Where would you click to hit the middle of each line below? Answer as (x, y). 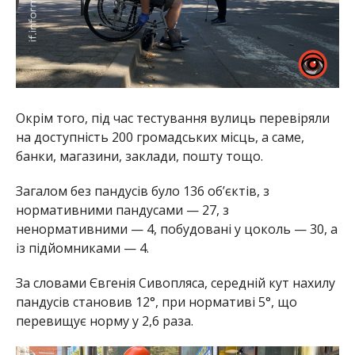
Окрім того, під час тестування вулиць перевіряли (172, 118)
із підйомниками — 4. (82, 248)
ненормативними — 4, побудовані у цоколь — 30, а (176, 229)
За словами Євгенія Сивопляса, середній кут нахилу (175, 282)
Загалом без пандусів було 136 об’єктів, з (142, 191)
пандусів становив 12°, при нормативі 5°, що (156, 302)
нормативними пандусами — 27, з (122, 210)
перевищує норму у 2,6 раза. (104, 321)
